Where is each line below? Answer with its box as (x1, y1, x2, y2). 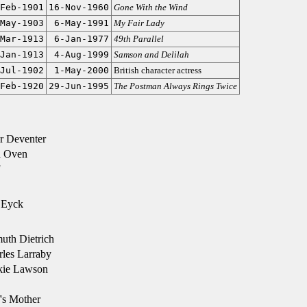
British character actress (113, 65, 201, 75)
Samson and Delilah (113, 49, 189, 60)
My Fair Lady (113, 18, 164, 28)
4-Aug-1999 (53, 49, 109, 60)
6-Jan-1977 (53, 34, 109, 44)
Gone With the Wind (113, 2, 188, 12)
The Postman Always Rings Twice (113, 81, 237, 91)
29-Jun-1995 (48, 81, 109, 91)
